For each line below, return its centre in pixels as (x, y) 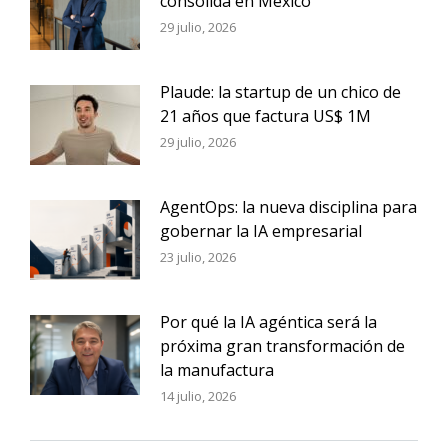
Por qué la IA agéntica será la (268, 321)
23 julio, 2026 (198, 256)
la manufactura (217, 369)
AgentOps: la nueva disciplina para (288, 206)
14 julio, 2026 (198, 395)
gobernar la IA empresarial (261, 230)
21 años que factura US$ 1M (265, 115)
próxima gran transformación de (282, 345)
